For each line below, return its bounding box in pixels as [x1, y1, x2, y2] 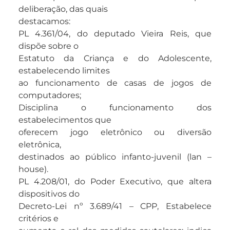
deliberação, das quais [18, 4, 108, 14]
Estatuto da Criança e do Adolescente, [18, 53, 212, 64]
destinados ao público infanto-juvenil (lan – [18, 152, 212, 162]
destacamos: [18, 16, 70, 27]
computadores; [18, 90, 81, 101]
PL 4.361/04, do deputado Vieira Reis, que [18, 29, 212, 39]
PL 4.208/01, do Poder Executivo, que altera [18, 177, 212, 187]
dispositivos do [18, 189, 80, 199]
